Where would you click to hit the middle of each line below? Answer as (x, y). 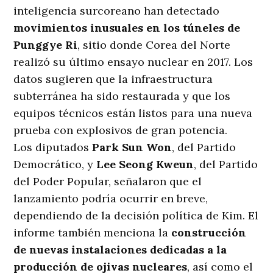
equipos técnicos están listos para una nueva (133, 113)
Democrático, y (55, 165)
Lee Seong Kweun (145, 165)
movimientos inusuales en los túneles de (127, 28)
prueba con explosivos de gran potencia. (121, 130)
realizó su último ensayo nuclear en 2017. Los (133, 62)
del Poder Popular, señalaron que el (108, 182)
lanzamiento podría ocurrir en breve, (111, 199)
